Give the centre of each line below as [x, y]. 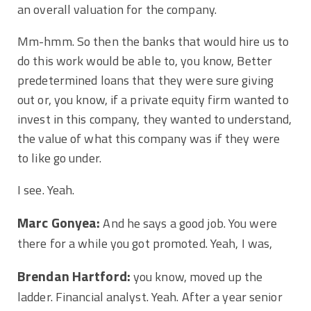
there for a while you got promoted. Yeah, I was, [146, 243]
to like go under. [59, 158]
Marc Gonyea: [59, 222]
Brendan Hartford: [74, 276]
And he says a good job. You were [188, 223]
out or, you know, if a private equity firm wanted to [153, 99]
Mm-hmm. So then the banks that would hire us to [153, 41]
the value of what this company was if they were [149, 138]
